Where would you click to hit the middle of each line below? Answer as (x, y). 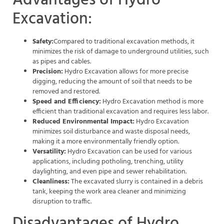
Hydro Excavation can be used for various (129, 152)
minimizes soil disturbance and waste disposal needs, (111, 132)
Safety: (43, 42)
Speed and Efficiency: (67, 102)
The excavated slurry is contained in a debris (136, 182)
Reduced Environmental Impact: (83, 122)
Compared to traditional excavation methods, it (124, 42)
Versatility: (49, 152)
